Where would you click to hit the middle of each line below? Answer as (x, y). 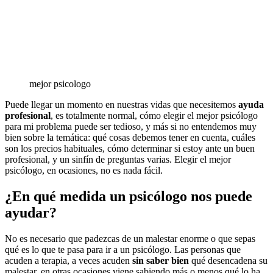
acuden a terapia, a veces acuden (69, 260)
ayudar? (31, 212)
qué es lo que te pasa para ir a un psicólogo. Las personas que (123, 249)
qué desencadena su (228, 260)
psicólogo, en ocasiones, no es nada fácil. (84, 170)
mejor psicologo (60, 83)
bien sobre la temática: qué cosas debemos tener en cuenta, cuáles (130, 137)
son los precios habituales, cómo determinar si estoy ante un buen (130, 148)
